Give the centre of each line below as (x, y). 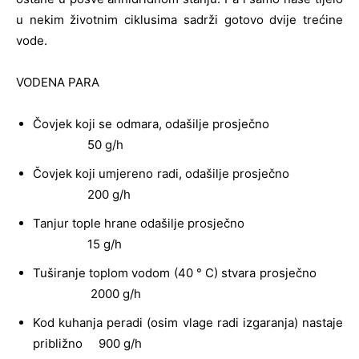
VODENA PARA (58, 82)
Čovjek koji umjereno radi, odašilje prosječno (188, 173)
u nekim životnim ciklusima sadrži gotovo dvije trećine (179, 19)
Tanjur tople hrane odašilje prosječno (188, 223)
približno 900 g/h (87, 343)
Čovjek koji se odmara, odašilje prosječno (188, 123)
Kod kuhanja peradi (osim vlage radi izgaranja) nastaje (188, 322)
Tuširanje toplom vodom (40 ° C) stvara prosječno (188, 272)
